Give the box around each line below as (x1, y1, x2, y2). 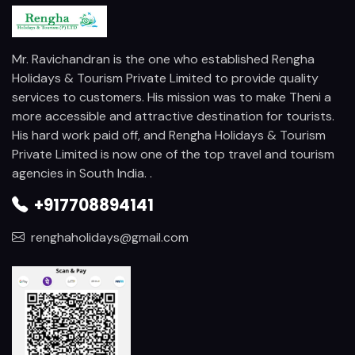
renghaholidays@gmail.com (31, 228, 189, 246)
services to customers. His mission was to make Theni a (12, 88, 331, 105)
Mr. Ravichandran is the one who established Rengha (12, 50, 315, 67)
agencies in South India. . (12, 164, 152, 181)
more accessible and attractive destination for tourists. (12, 107, 334, 124)
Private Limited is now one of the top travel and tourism (12, 145, 334, 162)
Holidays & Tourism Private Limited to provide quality (12, 69, 319, 86)
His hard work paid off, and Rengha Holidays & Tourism (12, 126, 326, 143)
